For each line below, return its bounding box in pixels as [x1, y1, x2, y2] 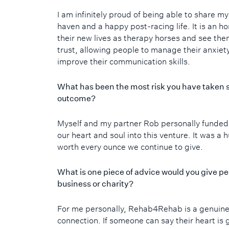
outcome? [57, 93, 96, 104]
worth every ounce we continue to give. [57, 142, 203, 152]
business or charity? [57, 178, 133, 189]
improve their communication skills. [57, 56, 190, 66]
